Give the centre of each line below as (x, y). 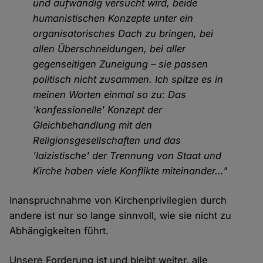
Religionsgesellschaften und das (107, 141)
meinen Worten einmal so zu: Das (110, 95)
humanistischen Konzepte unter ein (113, 18)
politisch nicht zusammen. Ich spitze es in (128, 80)
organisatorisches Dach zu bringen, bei (123, 34)
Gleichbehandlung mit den (93, 125)
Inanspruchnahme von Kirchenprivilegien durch (118, 200)
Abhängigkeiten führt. (61, 231)
